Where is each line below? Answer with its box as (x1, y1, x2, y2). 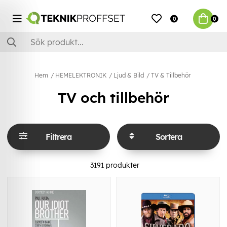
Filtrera (46, 131, 71, 142)
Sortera (155, 131, 182, 142)
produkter (103, 160, 139, 170)
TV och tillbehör (58, 89, 169, 107)
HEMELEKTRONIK (55, 71, 106, 80)
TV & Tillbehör (151, 71, 191, 80)
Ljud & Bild (113, 71, 144, 80)
